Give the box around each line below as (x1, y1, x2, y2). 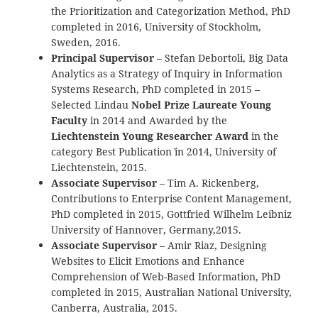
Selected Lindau (51, 97, 132, 111)
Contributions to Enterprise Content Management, (51, 191, 292, 205)
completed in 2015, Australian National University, (51, 285, 292, 299)
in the (248, 128, 280, 143)
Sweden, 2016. (51, 35, 121, 49)
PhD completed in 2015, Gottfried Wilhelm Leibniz (51, 207, 292, 221)
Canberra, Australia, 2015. (51, 300, 178, 314)
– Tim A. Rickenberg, (157, 175, 260, 190)
